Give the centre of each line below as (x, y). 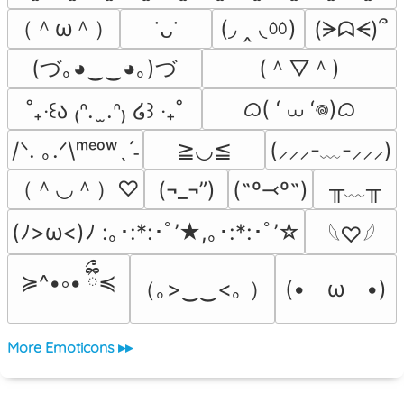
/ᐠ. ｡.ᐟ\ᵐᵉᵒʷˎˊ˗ (75, 150)
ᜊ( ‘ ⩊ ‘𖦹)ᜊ (299, 109)
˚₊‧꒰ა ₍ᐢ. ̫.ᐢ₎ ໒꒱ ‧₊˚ (105, 110)
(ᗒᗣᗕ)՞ (350, 29)
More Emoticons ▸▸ (70, 348)
